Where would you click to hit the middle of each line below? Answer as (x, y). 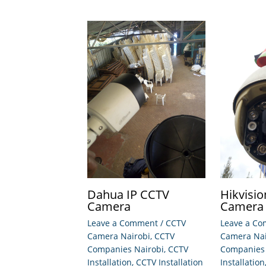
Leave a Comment (123, 223)
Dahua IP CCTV (128, 195)
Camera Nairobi (119, 236)
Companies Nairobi (126, 249)
